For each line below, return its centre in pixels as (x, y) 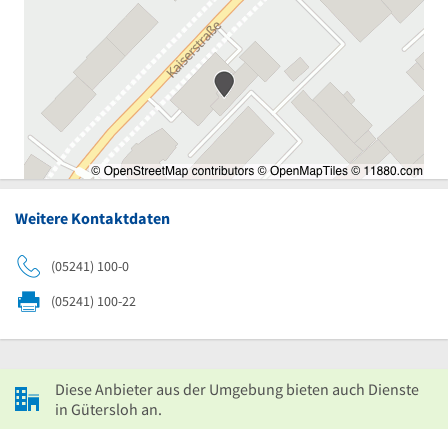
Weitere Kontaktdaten (92, 217)
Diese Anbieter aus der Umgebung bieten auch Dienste (237, 388)
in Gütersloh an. (108, 408)
